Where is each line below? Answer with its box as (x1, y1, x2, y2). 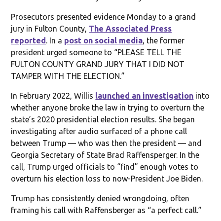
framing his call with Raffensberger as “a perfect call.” (11, 205, 202, 215)
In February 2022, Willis (11, 91, 96, 100)
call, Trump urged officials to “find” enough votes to (11, 162, 199, 171)
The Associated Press (89, 24, 172, 33)
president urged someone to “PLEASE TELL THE (11, 47, 182, 57)
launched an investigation (95, 91, 194, 100)
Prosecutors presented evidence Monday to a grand (11, 12, 196, 21)
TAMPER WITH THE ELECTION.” (11, 71, 125, 80)
